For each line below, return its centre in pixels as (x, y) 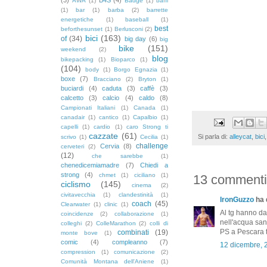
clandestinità (136, 194)
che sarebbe (117, 156)
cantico (109, 117)
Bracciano (107, 79)
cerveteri (72, 146)
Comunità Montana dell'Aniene (108, 261)
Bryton (147, 79)
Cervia (109, 146)
